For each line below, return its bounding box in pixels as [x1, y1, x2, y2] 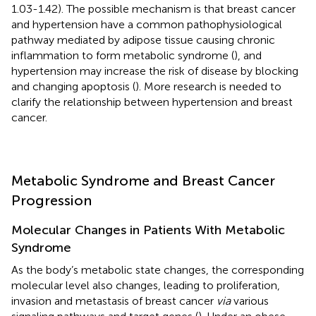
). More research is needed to [135, 79, 281, 93]
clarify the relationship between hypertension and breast [11, 95, 293, 109]
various [231, 293, 269, 308]
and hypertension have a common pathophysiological [11, 17, 282, 31]
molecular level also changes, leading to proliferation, [11, 278, 280, 292]
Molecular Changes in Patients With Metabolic [11, 221, 285, 238]
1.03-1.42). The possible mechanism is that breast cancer [11, 1, 296, 16]
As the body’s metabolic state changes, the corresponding [11, 262, 304, 276]
